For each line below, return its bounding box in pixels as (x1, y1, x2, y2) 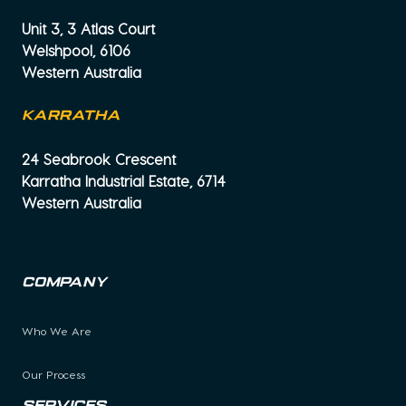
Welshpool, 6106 (22, 41, 130, 59)
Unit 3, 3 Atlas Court (22, 19, 155, 37)
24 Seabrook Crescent (22, 150, 176, 168)
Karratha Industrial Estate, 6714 (22, 171, 226, 189)
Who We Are (22, 324, 92, 337)
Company (22, 275, 107, 290)
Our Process (22, 367, 85, 381)
